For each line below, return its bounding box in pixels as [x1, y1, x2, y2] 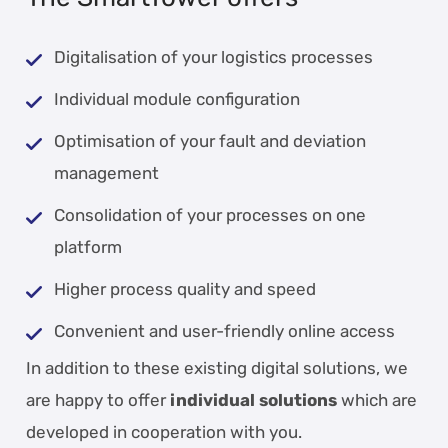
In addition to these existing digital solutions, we [26, 357, 409, 378]
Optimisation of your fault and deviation [54, 130, 367, 151]
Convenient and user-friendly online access [54, 320, 396, 341]
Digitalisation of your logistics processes [54, 46, 374, 67]
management [54, 162, 160, 183]
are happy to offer [26, 389, 167, 410]
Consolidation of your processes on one [54, 204, 367, 225]
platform [54, 236, 123, 257]
